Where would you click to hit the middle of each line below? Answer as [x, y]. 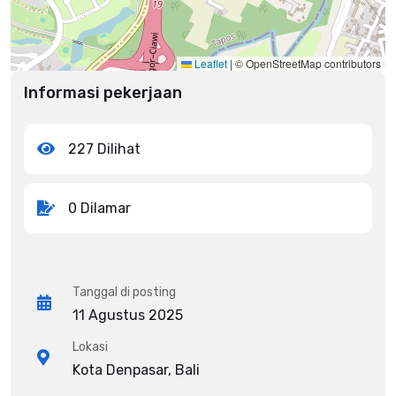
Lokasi [90, 346]
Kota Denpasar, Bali [136, 369]
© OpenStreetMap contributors [307, 63]
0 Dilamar [99, 208]
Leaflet [209, 63]
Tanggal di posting [124, 292]
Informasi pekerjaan [103, 92]
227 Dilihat [104, 148]
